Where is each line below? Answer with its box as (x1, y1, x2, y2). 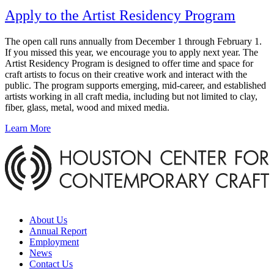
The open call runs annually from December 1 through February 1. (5, 36, 262, 47)
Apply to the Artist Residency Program (5, 7, 235, 24)
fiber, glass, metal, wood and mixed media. (5, 102, 169, 113)
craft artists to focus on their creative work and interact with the (5, 69, 247, 80)
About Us (29, 214, 67, 225)
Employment (29, 236, 79, 247)
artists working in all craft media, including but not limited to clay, (5, 91, 257, 102)
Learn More (5, 123, 51, 134)
